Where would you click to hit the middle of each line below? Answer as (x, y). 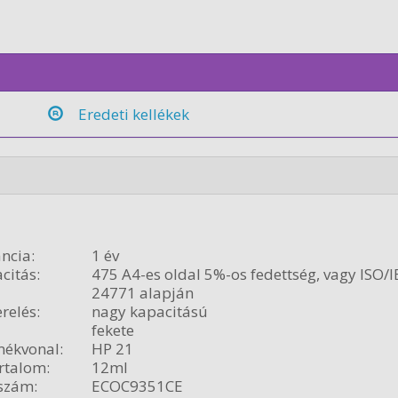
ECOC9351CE (137, 386)
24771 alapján (142, 292)
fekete (112, 330)
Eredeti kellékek (134, 114)
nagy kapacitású (149, 311)
